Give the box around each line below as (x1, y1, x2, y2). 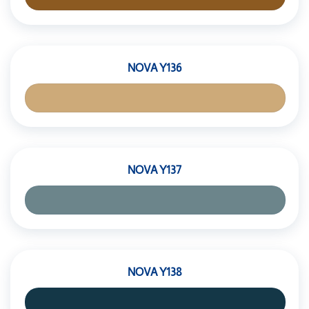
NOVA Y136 (128, 62, 181, 74)
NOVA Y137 (128, 164, 181, 176)
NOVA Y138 (127, 266, 182, 278)
